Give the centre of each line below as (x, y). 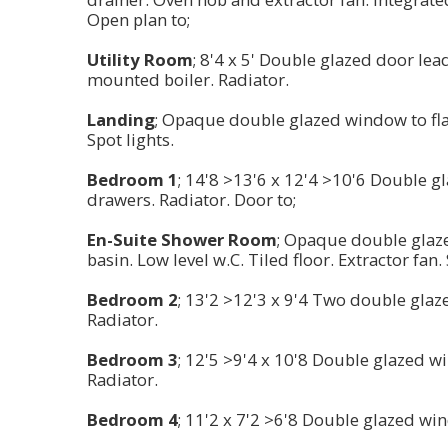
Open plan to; (138, 20)
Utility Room (140, 60)
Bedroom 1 (132, 180)
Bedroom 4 (132, 420)
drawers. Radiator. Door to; (191, 200)
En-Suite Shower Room (182, 240)
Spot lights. (130, 140)
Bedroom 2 (132, 300)
